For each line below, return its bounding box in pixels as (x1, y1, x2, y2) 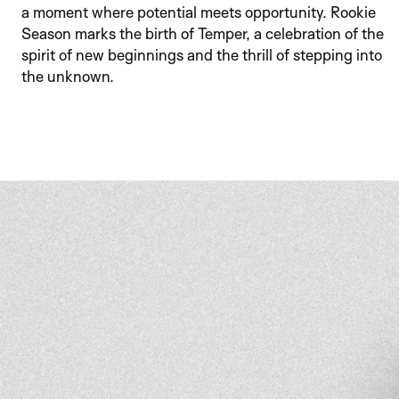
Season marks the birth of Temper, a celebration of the (21, 24, 384, 43)
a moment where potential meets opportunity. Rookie (21, 3, 376, 21)
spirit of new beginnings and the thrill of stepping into (21, 45, 382, 64)
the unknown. (21, 67, 114, 85)
